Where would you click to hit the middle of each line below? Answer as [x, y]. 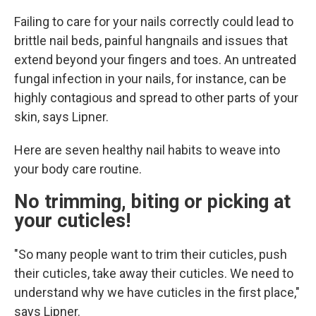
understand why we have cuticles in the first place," [157, 292]
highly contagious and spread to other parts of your [156, 98]
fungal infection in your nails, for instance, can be [150, 79]
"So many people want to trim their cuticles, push [151, 254]
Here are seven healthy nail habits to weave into [147, 150]
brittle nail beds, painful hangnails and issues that [151, 41]
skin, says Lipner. [61, 117]
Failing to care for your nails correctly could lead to [154, 22]
